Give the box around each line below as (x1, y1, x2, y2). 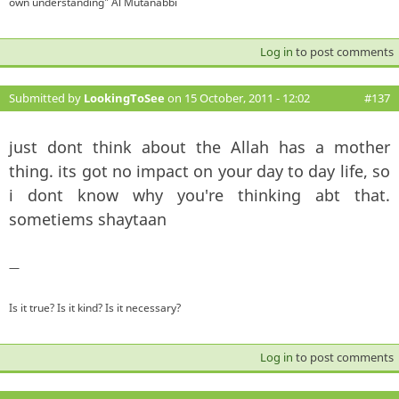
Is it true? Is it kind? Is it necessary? (9, 299, 181, 315)
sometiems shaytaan (9, 208, 167, 230)
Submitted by (9, 89, 84, 106)
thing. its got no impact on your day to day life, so (9, 159, 390, 182)
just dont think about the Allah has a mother (9, 135, 390, 158)
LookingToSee (84, 89, 165, 106)
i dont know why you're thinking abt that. (9, 183, 390, 206)
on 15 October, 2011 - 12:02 (165, 89, 310, 106)
